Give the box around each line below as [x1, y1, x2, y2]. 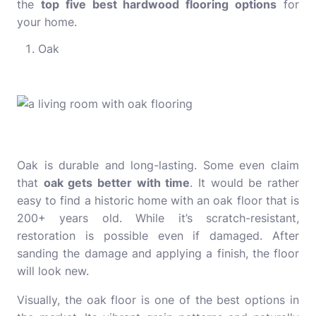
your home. [17, 15, 77, 29]
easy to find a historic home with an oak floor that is [17, 193, 299, 207]
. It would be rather [190, 176, 300, 190]
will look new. [17, 264, 89, 278]
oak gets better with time [43, 176, 190, 190]
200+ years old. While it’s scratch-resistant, [17, 211, 299, 225]
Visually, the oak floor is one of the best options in [17, 293, 299, 307]
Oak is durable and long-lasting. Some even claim [17, 158, 299, 172]
